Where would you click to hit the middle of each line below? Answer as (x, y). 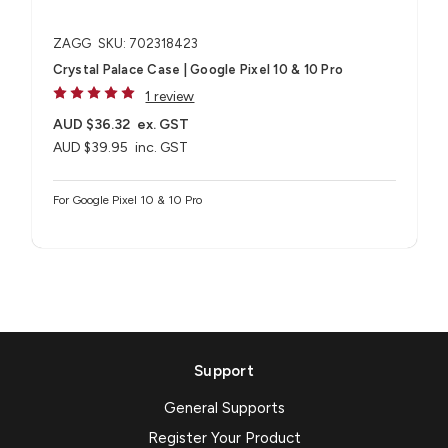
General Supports (224, 408)
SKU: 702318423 (147, 44)
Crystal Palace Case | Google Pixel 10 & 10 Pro (197, 70)
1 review (170, 97)
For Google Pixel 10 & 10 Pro (127, 200)
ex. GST (163, 125)
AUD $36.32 (91, 125)
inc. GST (162, 148)
